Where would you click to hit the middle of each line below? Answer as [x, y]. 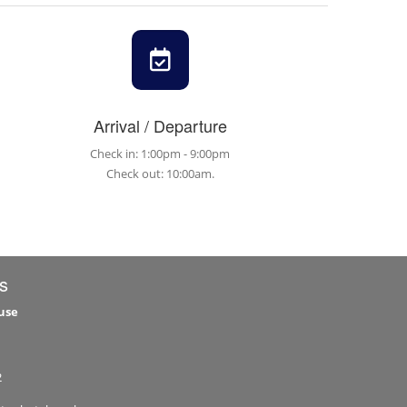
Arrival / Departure [160, 125]
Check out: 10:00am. [160, 173]
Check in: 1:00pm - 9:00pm [160, 153]
